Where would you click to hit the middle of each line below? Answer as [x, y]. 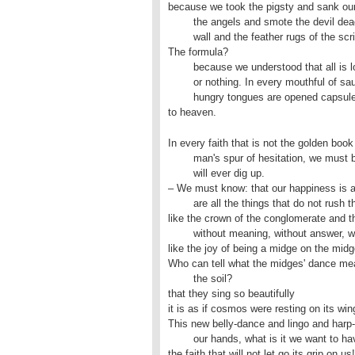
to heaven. [192, 112]
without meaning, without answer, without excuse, [181, 233]
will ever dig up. [181, 173]
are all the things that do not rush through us [181, 203]
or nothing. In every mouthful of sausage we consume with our [181, 82]
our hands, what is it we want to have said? [181, 339]
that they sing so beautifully [231, 294]
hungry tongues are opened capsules [181, 97]
